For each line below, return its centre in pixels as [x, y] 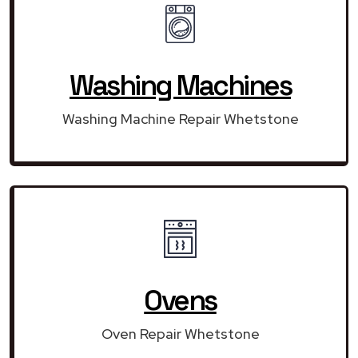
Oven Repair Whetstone [180, 333]
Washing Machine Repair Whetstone [180, 118]
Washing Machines [180, 85]
